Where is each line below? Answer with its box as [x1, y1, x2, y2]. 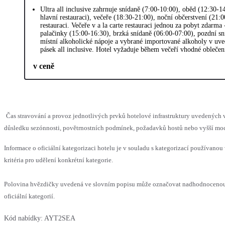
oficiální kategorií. [4, 192, 55, 200]
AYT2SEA [44, 214, 75, 222]
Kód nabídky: [4, 214, 43, 222]
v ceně [33, 61, 54, 70]
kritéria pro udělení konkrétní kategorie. [4, 156, 113, 164]
